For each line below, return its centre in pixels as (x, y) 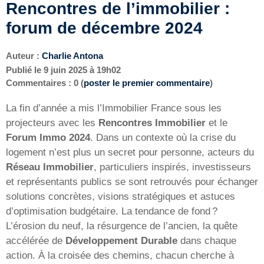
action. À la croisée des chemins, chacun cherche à (120, 255)
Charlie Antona (72, 55)
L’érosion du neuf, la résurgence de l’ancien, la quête (122, 226)
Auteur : (24, 55)
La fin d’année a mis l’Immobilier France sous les (114, 108)
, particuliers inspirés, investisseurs (172, 167)
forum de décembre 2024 (104, 28)
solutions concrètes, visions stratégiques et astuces (121, 196)
